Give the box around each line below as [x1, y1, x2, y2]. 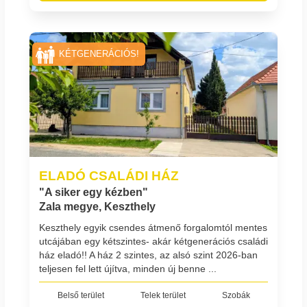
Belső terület [57, 291, 104, 299]
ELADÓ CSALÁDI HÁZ [39, 168, 179, 184]
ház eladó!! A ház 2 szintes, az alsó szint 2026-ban [39, 249, 258, 260]
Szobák [221, 291, 250, 299]
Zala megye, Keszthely [39, 201, 156, 213]
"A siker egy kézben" [39, 186, 148, 199]
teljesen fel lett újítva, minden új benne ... [39, 262, 217, 274]
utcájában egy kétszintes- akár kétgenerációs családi [39, 235, 268, 247]
